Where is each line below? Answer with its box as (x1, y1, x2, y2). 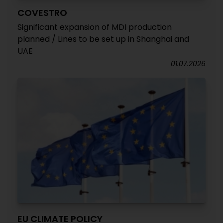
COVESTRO (17, 6, 67, 19)
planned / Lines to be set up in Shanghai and (17, 33, 189, 45)
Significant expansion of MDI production (17, 21, 172, 33)
